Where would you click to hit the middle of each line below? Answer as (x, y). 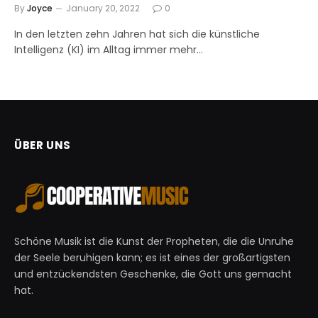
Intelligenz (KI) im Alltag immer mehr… (109, 50)
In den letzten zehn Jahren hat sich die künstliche (137, 34)
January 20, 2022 (103, 9)
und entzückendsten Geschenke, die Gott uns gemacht (153, 274)
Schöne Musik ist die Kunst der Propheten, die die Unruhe (154, 242)
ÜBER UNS (43, 146)
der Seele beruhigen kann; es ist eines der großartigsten (152, 258)
